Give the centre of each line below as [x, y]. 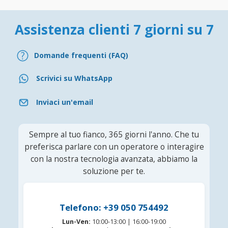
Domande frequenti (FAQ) [81, 55]
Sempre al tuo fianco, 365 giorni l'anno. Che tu [114, 134]
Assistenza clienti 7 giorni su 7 [114, 29]
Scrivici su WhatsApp [74, 78]
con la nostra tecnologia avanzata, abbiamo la [114, 159]
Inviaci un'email [65, 102]
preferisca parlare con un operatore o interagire [114, 147]
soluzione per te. [114, 171]
